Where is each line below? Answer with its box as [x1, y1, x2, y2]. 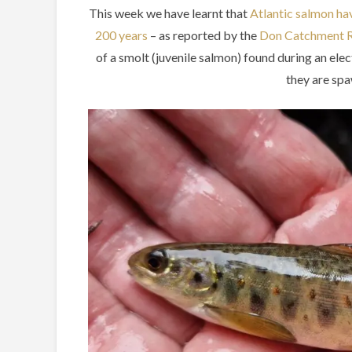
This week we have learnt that [89, 5, 250, 21]
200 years [94, 27, 148, 43]
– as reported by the [147, 27, 259, 43]
